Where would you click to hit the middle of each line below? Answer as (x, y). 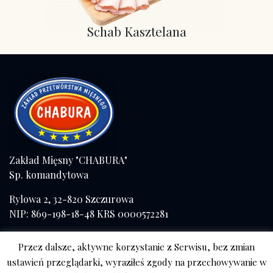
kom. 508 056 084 (48, 253)
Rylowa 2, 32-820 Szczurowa (71, 199)
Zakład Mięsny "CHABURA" (68, 160)
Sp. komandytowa (49, 175)
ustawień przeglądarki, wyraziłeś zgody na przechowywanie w (136, 262)
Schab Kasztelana (136, 31)
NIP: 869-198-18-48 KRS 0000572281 (89, 214)
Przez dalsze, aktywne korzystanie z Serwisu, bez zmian (136, 247)
